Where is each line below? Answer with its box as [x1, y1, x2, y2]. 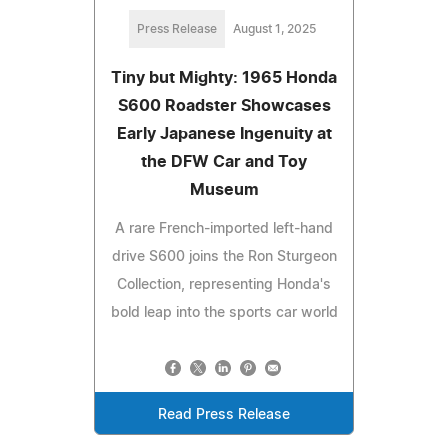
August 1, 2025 [232, 22, 316, 35]
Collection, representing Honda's [117, 277, 331, 292]
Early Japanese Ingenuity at [116, 125, 332, 142]
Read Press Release [158, 407, 290, 422]
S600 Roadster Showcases [117, 97, 331, 114]
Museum [189, 181, 259, 198]
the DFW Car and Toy [141, 153, 307, 170]
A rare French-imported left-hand [115, 221, 333, 236]
